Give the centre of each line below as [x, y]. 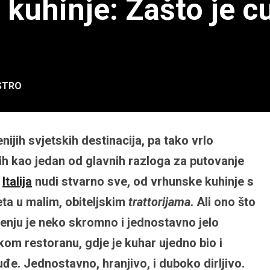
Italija [17, 182]
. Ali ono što [223, 202]
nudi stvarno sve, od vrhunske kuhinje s [143, 182]
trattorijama [159, 202]
